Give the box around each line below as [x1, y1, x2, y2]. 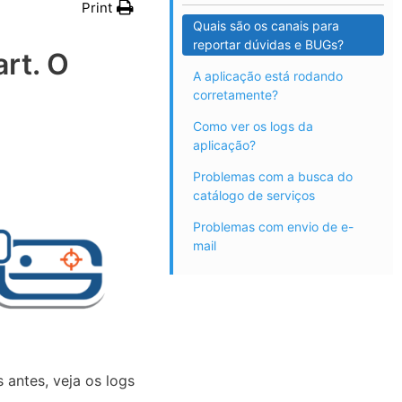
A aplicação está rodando [193, 67, 344, 83]
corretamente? [193, 86, 279, 102]
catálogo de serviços [193, 187, 316, 203]
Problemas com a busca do [193, 168, 354, 184]
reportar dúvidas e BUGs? [193, 36, 345, 52]
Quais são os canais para [193, 17, 340, 33]
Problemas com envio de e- [193, 218, 354, 234]
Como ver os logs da [193, 118, 314, 134]
